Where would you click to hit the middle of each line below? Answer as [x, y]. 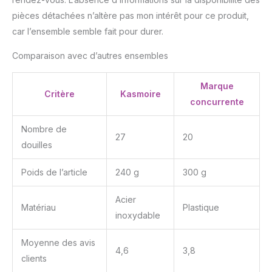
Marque [217, 86]
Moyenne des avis [58, 243]
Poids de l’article [54, 172]
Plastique [201, 208]
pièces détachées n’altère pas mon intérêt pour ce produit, [131, 16]
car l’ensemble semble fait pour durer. [88, 32]
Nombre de [44, 129]
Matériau [39, 208]
